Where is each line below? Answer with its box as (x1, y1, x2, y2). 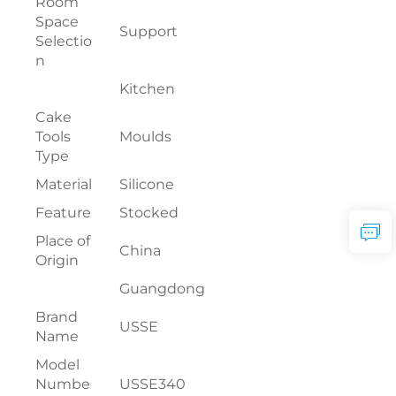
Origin (35, 251, 79, 269)
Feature (35, 203, 91, 221)
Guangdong (119, 279, 205, 297)
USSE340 (119, 375, 186, 392)
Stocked (119, 203, 179, 221)
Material (35, 175, 92, 193)
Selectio (35, 32, 92, 49)
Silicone (119, 175, 174, 193)
